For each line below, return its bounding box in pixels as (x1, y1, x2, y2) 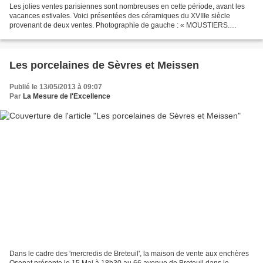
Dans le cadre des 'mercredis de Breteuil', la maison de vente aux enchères (9, 249, 249, 258)
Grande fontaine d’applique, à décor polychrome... (9, 31, 169, 39)
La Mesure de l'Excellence (23, 92, 110, 101)
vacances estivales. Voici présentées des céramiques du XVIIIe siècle (9, 12, 230, 21)
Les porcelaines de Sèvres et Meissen (9, 59, 199, 72)
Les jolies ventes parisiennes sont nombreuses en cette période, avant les (9, 2, 245, 11)
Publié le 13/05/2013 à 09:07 (9, 83, 102, 92)
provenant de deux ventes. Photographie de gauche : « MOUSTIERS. (9, 21, 230, 30)
